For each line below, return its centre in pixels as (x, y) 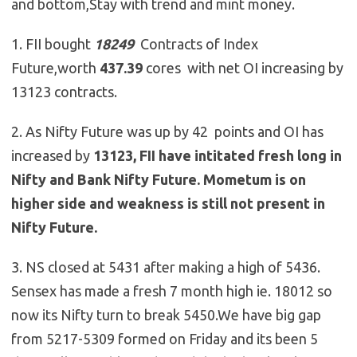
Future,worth (55, 68)
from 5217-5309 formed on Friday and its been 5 (165, 339)
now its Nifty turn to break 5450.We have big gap (166, 315)
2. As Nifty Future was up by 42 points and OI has (167, 132)
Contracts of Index (196, 44)
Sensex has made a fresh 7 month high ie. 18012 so (172, 291)
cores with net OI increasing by (243, 68)
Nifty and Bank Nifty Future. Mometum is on (159, 180)
